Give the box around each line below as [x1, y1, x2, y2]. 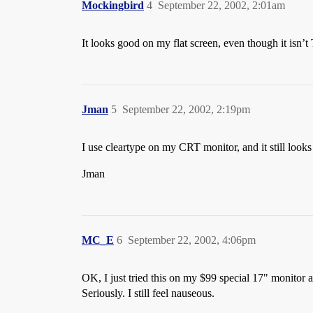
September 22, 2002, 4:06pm [128, 234, 256, 246]
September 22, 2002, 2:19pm [122, 103, 250, 115]
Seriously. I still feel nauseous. [82, 287, 214, 299]
